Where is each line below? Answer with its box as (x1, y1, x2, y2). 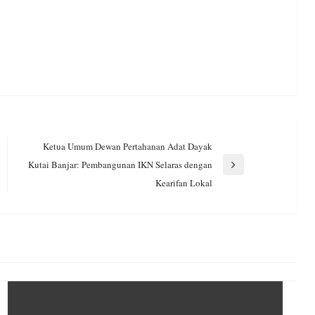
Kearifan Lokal (155, 176, 212, 190)
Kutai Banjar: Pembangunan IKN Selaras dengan (27, 158, 212, 172)
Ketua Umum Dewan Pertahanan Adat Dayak (42, 140, 212, 153)
